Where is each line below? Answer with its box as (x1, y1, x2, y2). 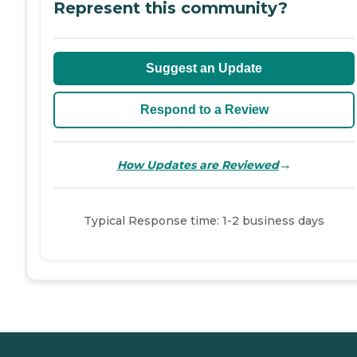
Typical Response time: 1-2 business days (84, 214, 324, 229)
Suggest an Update (146, 61, 262, 76)
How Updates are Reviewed (116, 157, 279, 172)
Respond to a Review (139, 103, 269, 117)
